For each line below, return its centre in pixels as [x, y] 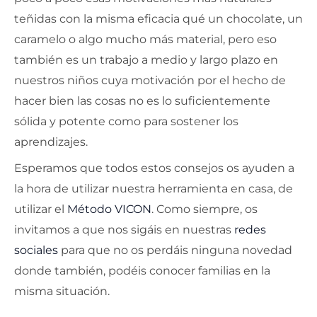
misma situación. [62, 291]
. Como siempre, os [204, 209]
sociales [36, 250]
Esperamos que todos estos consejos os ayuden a [154, 168]
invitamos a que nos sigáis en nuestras [123, 229]
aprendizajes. [51, 142]
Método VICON [109, 209]
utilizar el [41, 209]
